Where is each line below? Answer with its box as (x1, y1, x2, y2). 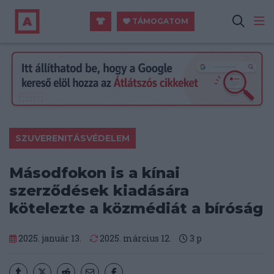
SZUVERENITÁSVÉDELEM (15, 133, 130, 144)
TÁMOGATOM (131, 17, 188, 26)
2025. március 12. (98, 232, 171, 245)
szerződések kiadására (9, 182, 189, 200)
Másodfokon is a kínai (9, 164, 180, 182)
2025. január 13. (17, 232, 81, 245)
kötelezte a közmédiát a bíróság (9, 199, 263, 218)
